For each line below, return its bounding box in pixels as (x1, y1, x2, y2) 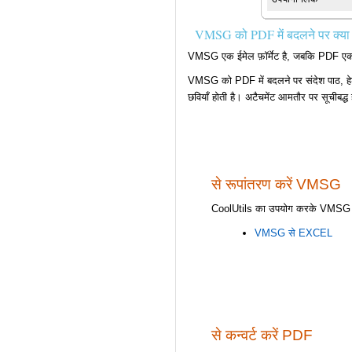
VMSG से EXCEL (254, 227, 332, 240)
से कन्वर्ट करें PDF (211, 327, 313, 344)
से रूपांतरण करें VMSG (211, 176, 341, 193)
